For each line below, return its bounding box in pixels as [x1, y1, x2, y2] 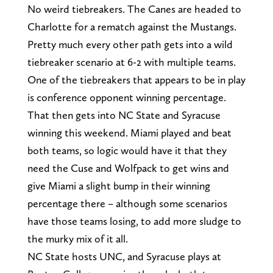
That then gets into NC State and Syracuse [27, 108, 221, 121]
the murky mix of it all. [27, 232, 128, 245]
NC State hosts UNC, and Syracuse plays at [27, 249, 221, 263]
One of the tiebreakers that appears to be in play [27, 73, 246, 86]
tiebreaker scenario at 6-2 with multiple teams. [27, 55, 236, 68]
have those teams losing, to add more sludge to [27, 214, 241, 227]
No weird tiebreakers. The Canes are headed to [27, 2, 241, 15]
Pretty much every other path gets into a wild [27, 37, 233, 51]
